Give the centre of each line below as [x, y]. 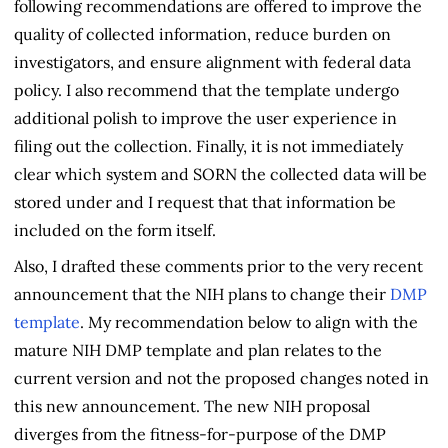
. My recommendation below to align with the [249, 321]
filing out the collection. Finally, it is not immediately [208, 145]
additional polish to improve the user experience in [205, 117]
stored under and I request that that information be [205, 201]
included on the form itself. [115, 229]
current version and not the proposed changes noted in [221, 377]
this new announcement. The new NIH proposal [192, 405]
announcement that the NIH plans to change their [200, 293]
